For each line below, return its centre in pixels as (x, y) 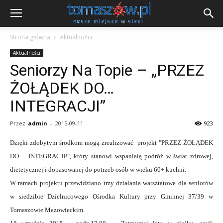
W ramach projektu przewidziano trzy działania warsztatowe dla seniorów (111, 183)
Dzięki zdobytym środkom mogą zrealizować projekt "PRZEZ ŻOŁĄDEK (111, 143)
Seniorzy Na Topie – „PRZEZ (107, 70)
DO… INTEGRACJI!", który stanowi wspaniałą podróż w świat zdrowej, (111, 156)
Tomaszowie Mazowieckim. (47, 210)
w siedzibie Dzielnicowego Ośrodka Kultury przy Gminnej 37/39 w (111, 196)
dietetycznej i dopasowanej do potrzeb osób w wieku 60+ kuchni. (98, 169)
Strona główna (30, 37)
